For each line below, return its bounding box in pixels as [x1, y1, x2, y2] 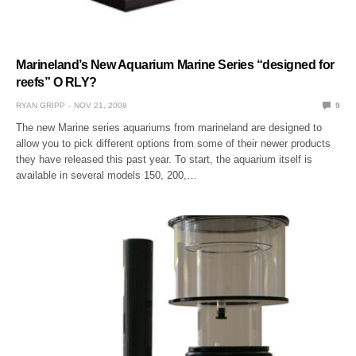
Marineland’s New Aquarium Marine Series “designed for [16, 57, 335, 72]
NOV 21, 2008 [74, 100, 127, 110]
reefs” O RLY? [16, 75, 97, 89]
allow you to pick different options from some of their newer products [16, 137, 331, 149]
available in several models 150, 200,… [16, 168, 198, 181]
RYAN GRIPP [16, 100, 65, 110]
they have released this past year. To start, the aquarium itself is [16, 153, 313, 165]
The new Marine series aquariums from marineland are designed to [16, 121, 323, 133]
